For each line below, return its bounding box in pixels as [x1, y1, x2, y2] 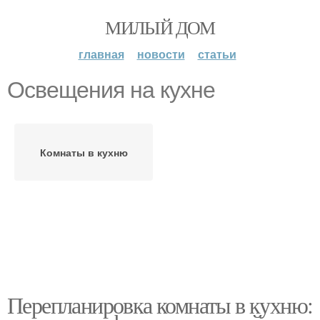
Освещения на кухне [7, 77, 215, 103]
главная [78, 46, 124, 62]
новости [136, 46, 185, 62]
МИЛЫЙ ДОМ [105, 15, 215, 39]
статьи [197, 46, 236, 62]
